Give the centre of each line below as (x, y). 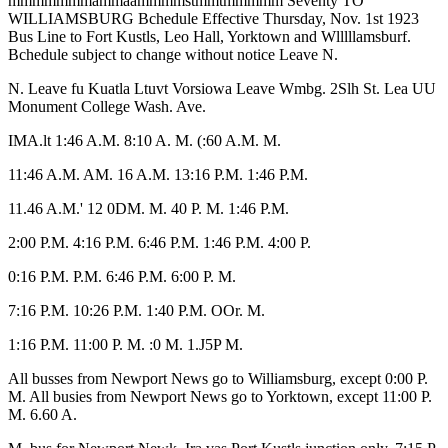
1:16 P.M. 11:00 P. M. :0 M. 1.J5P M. (125, 344)
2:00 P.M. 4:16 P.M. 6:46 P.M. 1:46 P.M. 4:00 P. (159, 242)
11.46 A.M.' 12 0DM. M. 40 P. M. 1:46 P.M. (148, 208)
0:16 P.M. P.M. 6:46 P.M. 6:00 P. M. (122, 276)
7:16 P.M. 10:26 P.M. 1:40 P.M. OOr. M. (136, 310)
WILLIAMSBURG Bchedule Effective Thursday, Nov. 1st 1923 (213, 18)
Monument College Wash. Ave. (107, 106)
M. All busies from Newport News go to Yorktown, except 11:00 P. (220, 396)
